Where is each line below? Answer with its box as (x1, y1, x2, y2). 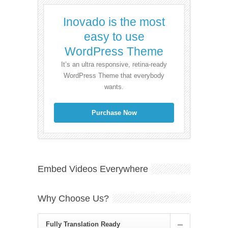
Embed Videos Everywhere (38, 163, 148, 174)
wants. (104, 82, 124, 91)
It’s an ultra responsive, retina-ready (61, 60, 167, 68)
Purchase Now (91, 108, 137, 117)
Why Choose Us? (38, 193, 109, 204)
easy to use (83, 30, 145, 43)
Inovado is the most (63, 15, 165, 28)
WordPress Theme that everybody (64, 71, 164, 79)
